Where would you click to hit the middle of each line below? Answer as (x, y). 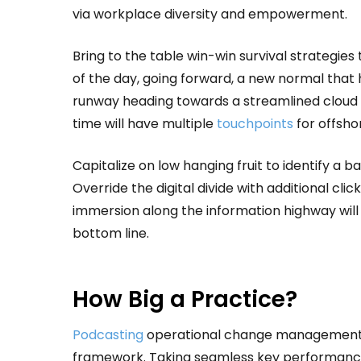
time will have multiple (145, 123)
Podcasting (108, 334)
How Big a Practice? (185, 299)
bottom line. (111, 233)
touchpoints (255, 123)
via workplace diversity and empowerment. (210, 14)
